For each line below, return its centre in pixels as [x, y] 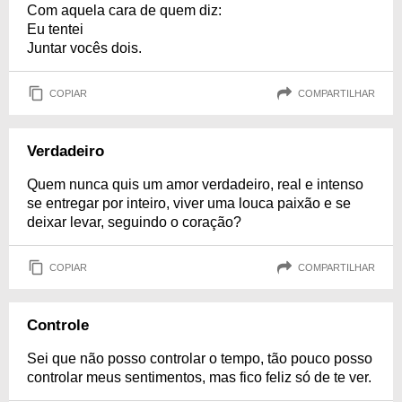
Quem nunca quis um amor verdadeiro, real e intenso [195, 184]
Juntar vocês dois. [84, 48]
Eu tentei [55, 29]
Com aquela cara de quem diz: [124, 10]
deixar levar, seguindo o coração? [134, 222]
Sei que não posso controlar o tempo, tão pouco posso [200, 358]
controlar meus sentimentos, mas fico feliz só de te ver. [199, 377]
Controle [58, 325]
